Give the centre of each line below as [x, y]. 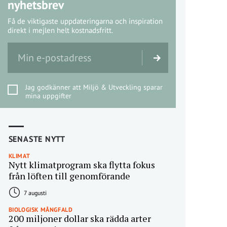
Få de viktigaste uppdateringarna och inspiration [85, 21]
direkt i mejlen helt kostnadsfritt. [60, 30]
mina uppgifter [48, 96]
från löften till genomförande [69, 176]
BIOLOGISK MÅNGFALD [41, 210]
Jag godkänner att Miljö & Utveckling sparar [94, 87]
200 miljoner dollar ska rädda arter [80, 219]
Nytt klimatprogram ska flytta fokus [82, 165]
